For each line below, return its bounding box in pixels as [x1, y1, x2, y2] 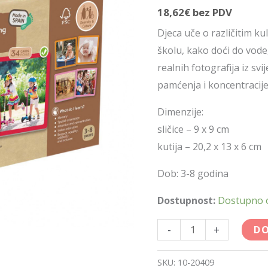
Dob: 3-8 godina [157, 167, 229, 181]
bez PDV [190, 5, 233, 20]
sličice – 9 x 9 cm [157, 123, 230, 136]
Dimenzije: [157, 105, 204, 119]
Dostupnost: [157, 194, 216, 208]
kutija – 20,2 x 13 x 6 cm [157, 140, 262, 154]
